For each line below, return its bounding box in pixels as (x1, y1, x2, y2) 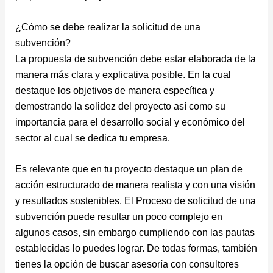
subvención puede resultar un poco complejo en (15, 211, 222, 222)
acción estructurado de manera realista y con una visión (15, 180, 255, 191)
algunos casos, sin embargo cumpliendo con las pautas (15, 227, 255, 238)
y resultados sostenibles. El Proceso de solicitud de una (15, 196, 256, 207)
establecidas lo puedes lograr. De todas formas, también (15, 243, 257, 254)
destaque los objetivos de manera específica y (15, 85, 214, 96)
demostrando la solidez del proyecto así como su (15, 101, 225, 112)
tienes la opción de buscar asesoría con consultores (15, 259, 239, 270)
